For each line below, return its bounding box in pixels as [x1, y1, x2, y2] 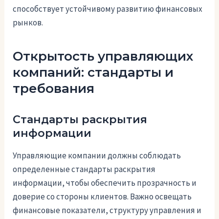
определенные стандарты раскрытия [13, 163, 156, 175]
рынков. [13, 17, 44, 28]
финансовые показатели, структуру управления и [13, 204, 202, 216]
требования [13, 80, 95, 96]
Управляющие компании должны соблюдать [13, 150, 181, 161]
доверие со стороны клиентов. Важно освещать [13, 191, 192, 202]
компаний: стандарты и [13, 64, 174, 80]
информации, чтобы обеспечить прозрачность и [13, 177, 197, 188]
